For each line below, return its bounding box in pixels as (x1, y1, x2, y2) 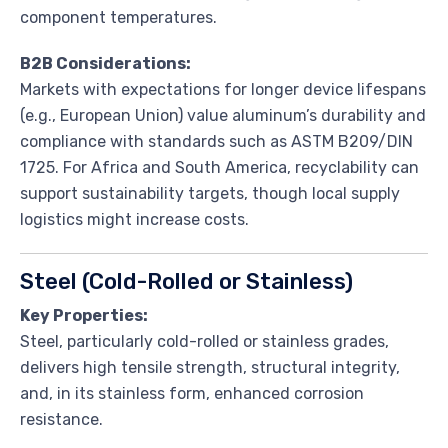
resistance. (20, 409, 103, 429)
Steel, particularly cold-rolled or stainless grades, (20, 331, 389, 351)
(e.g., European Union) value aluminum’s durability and (20, 105, 426, 125)
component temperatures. (20, 7, 217, 27)
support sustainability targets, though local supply (20, 183, 400, 203)
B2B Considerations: (20, 53, 191, 73)
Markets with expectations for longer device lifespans (20, 79, 426, 99)
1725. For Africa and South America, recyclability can (20, 157, 419, 177)
